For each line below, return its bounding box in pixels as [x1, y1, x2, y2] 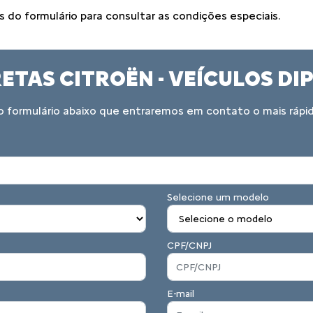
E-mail [167, 288, 194, 300]
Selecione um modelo [167, 191, 269, 203]
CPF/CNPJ [167, 240, 212, 252]
